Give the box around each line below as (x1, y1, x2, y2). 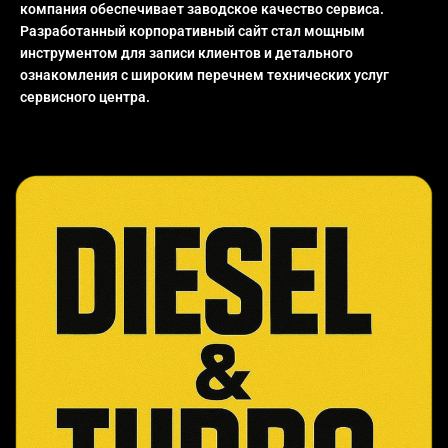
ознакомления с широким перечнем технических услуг (20, 67, 389, 84)
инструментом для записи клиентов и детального (20, 45, 353, 62)
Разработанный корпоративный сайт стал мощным (20, 23, 365, 40)
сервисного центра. (20, 89, 150, 106)
